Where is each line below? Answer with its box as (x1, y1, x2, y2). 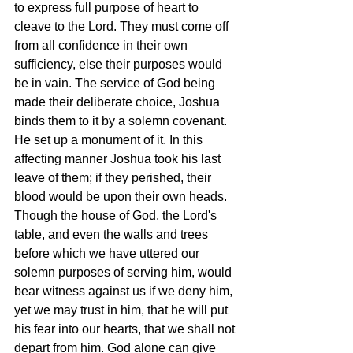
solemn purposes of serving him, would (14, 265, 235, 279)
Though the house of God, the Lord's (14, 208, 220, 222)
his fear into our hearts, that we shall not (14, 321, 238, 336)
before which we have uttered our (14, 246, 203, 260)
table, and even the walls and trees (14, 227, 211, 241)
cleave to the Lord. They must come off (14, 19, 232, 33)
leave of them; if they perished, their (14, 170, 214, 184)
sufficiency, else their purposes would (14, 57, 225, 71)
